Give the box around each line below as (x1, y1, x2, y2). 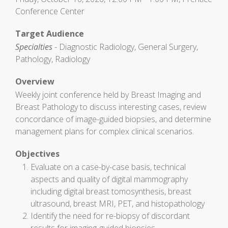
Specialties (15, 41, 52, 52)
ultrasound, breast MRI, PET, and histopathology (31, 198, 205, 209)
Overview (15, 76, 54, 87)
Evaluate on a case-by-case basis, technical (31, 161, 186, 173)
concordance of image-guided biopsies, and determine (15, 113, 211, 125)
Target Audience (15, 28, 84, 39)
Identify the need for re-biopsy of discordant (31, 210, 190, 221)
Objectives (15, 148, 60, 159)
